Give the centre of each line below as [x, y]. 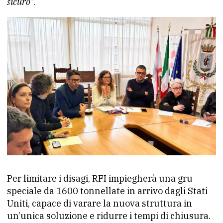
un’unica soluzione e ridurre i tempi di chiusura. [109, 216]
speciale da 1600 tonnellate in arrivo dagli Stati [107, 191]
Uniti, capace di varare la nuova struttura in [100, 204]
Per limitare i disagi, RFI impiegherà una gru [100, 179]
